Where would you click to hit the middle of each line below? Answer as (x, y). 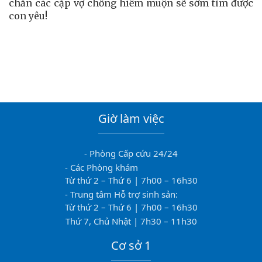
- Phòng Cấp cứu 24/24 (131, 153)
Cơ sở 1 (131, 245)
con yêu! (28, 15)
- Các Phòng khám (101, 167)
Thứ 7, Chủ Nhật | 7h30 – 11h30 (131, 221)
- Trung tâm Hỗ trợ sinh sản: (121, 194)
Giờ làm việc (131, 118)
